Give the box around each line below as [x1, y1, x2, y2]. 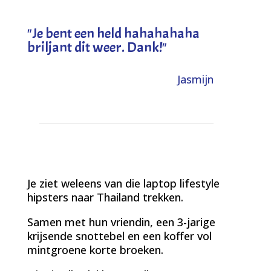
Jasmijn [177, 71, 214, 87]
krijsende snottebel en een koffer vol [27, 228, 212, 243]
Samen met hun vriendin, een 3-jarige [27, 214, 215, 229]
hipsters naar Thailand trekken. [27, 189, 183, 204]
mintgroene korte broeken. [27, 242, 163, 257]
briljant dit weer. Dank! [27, 38, 162, 56]
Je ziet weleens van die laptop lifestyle [27, 175, 220, 191]
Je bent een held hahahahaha [31, 24, 200, 42]
